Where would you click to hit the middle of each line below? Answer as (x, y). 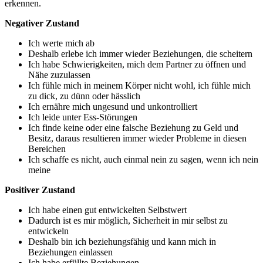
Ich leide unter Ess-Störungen (83, 117)
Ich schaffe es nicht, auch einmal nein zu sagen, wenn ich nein (143, 159)
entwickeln (48, 231)
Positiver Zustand (40, 190)
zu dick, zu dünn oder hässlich (84, 96)
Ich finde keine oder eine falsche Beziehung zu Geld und (133, 127)
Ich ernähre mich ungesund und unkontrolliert (113, 106)
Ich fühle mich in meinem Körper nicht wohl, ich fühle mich (139, 85)
